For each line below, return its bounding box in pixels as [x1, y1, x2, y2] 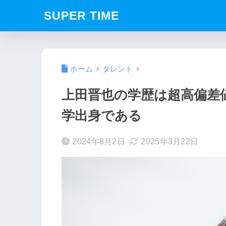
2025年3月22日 [141, 137, 199, 146]
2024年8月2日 [72, 137, 126, 146]
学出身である [62, 108, 142, 123]
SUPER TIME [44, 9, 119, 22]
